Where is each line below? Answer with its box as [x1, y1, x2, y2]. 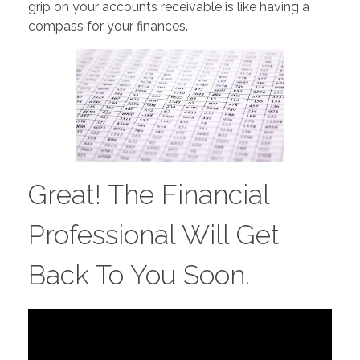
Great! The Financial [28, 178, 269, 211]
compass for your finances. [28, 18, 188, 35]
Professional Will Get [28, 219, 280, 252]
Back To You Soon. [28, 259, 250, 292]
